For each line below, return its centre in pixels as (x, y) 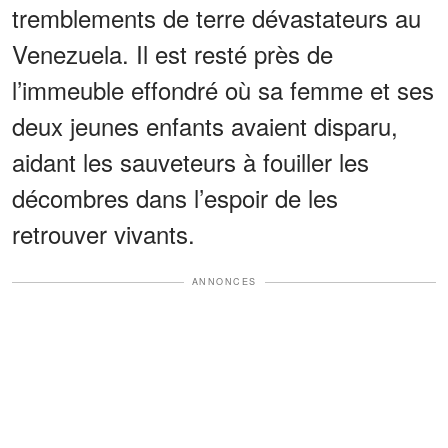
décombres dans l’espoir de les (175, 198)
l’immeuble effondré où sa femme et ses (223, 90)
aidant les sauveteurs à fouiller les (190, 162)
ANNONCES (224, 282)
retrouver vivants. (103, 234)
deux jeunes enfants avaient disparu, (205, 126)
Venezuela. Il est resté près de (172, 54)
